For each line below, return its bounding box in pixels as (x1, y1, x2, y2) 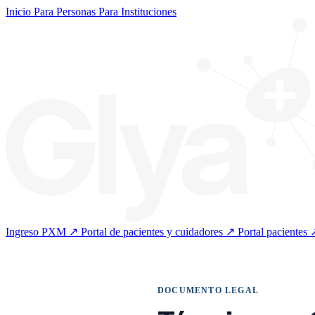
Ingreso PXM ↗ (6, 226, 81, 238)
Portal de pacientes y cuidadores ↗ (81, 226, 235, 238)
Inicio (6, 6, 34, 18)
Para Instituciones (98, 6, 176, 18)
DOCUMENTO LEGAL (157, 285, 259, 295)
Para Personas (34, 6, 98, 18)
